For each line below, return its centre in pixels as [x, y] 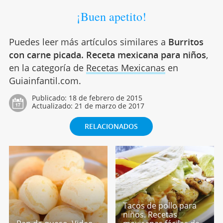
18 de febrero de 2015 [105, 98]
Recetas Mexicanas [125, 67]
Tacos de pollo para [160, 206]
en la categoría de [47, 67]
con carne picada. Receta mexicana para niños [107, 55]
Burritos [186, 42]
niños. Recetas [150, 215]
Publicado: [50, 98]
